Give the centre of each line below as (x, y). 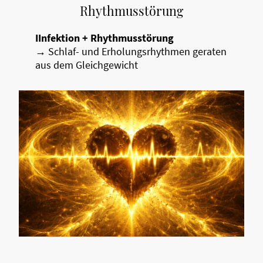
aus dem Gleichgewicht (87, 65)
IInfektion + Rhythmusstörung (104, 38)
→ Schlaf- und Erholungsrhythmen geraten (131, 52)
